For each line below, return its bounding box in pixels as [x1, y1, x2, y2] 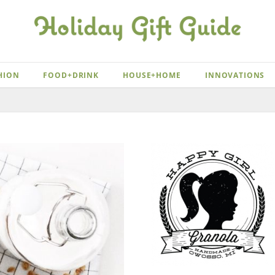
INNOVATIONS [205, 69, 265, 80]
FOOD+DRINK [43, 69, 99, 80]
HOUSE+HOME [123, 69, 181, 80]
